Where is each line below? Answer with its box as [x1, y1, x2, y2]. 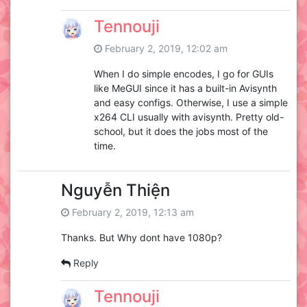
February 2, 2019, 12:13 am [69, 206, 194, 219]
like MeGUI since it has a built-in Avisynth [94, 82, 277, 95]
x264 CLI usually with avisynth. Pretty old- [94, 111, 284, 123]
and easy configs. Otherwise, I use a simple [94, 97, 288, 109]
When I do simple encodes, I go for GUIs [94, 68, 273, 80]
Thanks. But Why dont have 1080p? [61, 232, 222, 244]
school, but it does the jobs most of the [94, 125, 268, 138]
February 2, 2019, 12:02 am [102, 42, 228, 55]
